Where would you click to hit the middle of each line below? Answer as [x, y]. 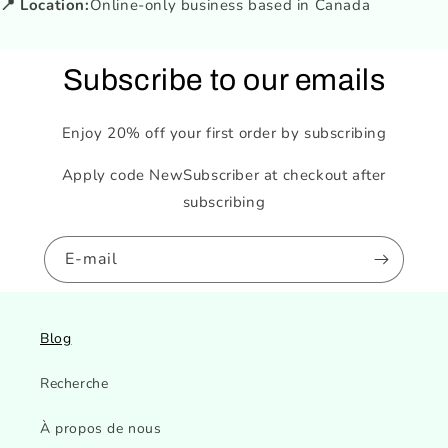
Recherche [74, 384]
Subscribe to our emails [224, 80]
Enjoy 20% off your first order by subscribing [224, 133]
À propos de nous [101, 429]
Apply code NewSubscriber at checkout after [224, 175]
